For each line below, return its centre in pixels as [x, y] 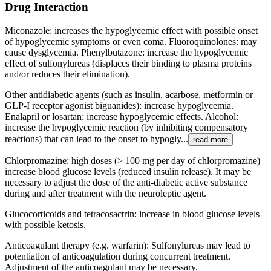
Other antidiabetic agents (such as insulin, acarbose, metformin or [129, 95]
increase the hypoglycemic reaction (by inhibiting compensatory [126, 128]
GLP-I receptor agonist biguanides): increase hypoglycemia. [119, 106]
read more [211, 140]
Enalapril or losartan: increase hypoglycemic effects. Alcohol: [122, 117]
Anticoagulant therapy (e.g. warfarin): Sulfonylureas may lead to [128, 246]
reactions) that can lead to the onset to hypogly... [96, 139]
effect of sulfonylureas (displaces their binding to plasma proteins [128, 64]
